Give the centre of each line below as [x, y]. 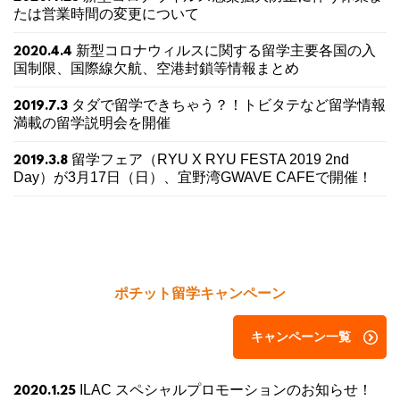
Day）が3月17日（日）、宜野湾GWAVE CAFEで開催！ [193, 178]
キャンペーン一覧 [301, 337]
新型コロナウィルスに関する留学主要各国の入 [226, 51]
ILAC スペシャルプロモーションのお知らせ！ [226, 390]
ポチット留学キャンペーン [200, 294]
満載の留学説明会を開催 [92, 123]
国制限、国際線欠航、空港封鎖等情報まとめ [156, 69]
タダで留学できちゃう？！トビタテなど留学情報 [229, 105]
